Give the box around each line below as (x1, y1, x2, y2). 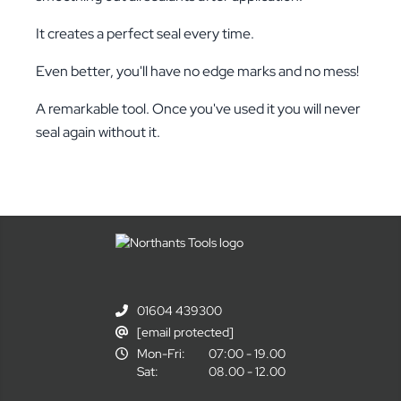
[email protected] (137, 324, 234, 340)
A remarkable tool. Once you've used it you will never (36, 99, 361, 118)
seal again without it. (36, 123, 160, 141)
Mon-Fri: (137, 346, 185, 362)
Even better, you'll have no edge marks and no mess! (36, 62, 359, 81)
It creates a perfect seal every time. (36, 24, 254, 43)
